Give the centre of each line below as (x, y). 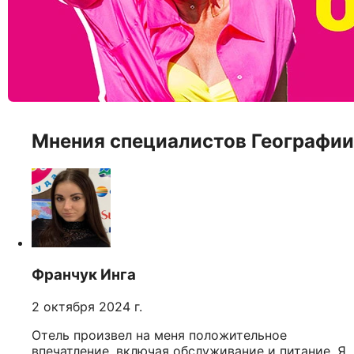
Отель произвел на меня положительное (159, 335)
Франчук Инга (84, 275)
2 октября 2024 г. (87, 306)
